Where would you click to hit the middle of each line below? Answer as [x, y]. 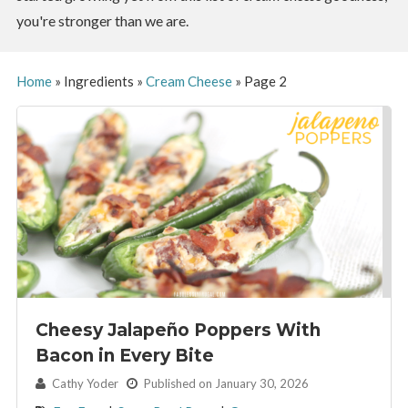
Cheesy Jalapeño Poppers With [178, 330]
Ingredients [98, 81]
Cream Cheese [189, 81]
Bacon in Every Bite [124, 355]
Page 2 [265, 81]
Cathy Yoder [87, 383]
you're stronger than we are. [102, 20]
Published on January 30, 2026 [224, 383]
